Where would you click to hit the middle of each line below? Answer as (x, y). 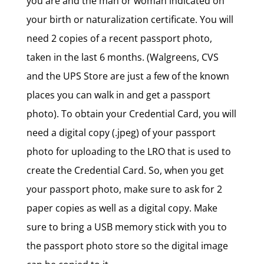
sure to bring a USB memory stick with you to (126, 227)
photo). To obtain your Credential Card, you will (131, 114)
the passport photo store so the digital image (127, 246)
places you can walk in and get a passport (118, 95)
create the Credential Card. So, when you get (125, 170)
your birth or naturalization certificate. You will (130, 19)
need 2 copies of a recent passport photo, (119, 38)
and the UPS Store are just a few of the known (128, 76)
